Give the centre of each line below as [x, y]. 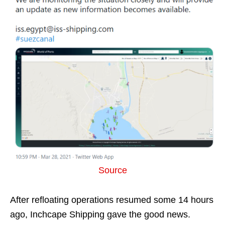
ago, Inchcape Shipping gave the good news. [100, 214]
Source [113, 170]
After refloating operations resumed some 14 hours [112, 200]
